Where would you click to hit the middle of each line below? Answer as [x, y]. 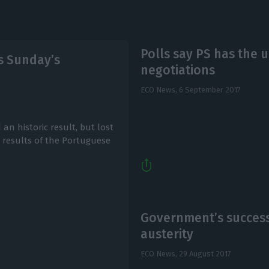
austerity [167, 234]
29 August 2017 [205, 253]
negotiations [177, 71]
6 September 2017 [210, 90]
